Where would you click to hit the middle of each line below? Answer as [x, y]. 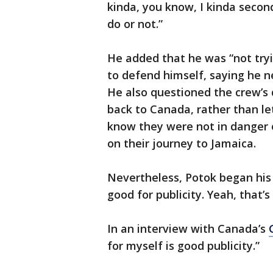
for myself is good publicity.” [183, 246]
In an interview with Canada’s [188, 229]
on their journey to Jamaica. [182, 143]
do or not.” [135, 24]
